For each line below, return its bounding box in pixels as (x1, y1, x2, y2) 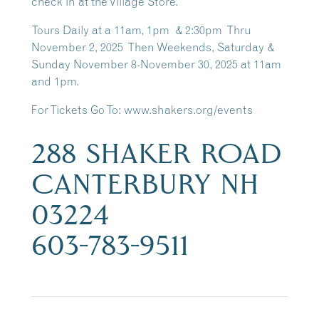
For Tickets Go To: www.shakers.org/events (31, 103, 253, 117)
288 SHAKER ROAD (31, 137, 282, 170)
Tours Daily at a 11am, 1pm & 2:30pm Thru (31, 23, 251, 37)
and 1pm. (31, 74, 79, 88)
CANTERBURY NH (31, 167, 259, 201)
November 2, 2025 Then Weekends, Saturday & (31, 40, 274, 54)
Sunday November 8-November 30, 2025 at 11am (31, 57, 281, 71)
